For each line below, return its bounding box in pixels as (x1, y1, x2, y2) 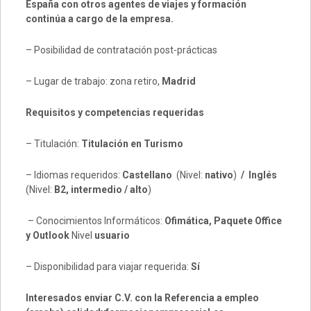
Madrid (161, 76, 196, 87)
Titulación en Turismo (81, 138, 183, 149)
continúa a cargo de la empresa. (25, 13, 174, 24)
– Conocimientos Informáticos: (27, 215, 165, 226)
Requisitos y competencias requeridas (25, 107, 204, 118)
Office (254, 215, 282, 226)
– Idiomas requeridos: (25, 169, 122, 180)
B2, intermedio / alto (53, 184, 148, 195)
